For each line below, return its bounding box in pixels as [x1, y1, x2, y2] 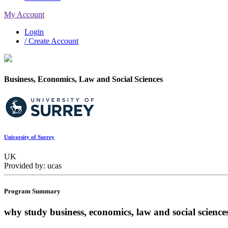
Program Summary [4, 187, 61, 195]
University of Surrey [4, 133, 54, 140]
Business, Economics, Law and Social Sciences [4, 75, 163, 84]
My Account [4, 10, 44, 19]
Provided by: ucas [4, 161, 62, 170]
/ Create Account [24, 37, 78, 45]
